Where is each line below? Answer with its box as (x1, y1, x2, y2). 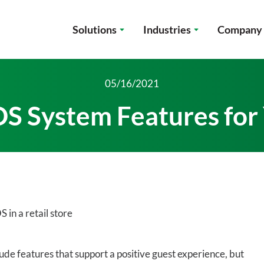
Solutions (72, 23, 117, 36)
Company (217, 23, 262, 36)
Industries (143, 23, 191, 36)
